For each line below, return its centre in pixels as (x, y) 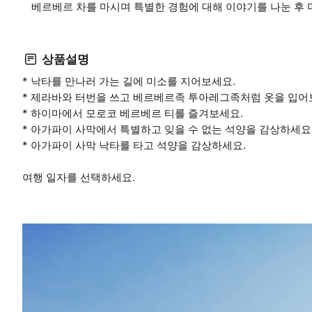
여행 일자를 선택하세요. (79, 177)
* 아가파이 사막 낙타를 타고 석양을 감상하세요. (134, 145)
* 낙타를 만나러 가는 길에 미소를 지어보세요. (129, 81)
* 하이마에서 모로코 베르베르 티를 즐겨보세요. (133, 113)
